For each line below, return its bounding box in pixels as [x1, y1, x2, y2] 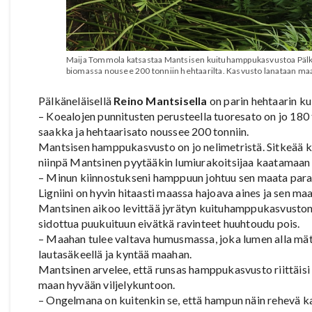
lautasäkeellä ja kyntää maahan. [38, 247, 192, 261]
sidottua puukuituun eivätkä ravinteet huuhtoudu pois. [38, 217, 300, 231]
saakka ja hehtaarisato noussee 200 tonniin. [38, 125, 249, 139]
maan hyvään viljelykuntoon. [38, 278, 175, 292]
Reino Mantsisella [114, 94, 208, 108]
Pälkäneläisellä [38, 94, 114, 108]
